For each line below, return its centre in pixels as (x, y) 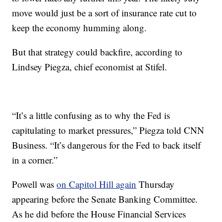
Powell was (34, 184)
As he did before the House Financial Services (99, 214)
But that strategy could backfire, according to (97, 52)
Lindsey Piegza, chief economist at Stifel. (90, 67)
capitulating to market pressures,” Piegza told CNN (108, 130)
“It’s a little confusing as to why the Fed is (91, 115)
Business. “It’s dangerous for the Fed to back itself (107, 145)
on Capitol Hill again (97, 184)
